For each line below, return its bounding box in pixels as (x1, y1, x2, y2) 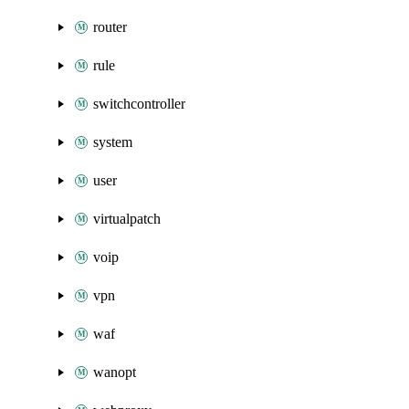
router (93, 19, 127, 35)
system (93, 134, 132, 150)
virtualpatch (93, 211, 161, 226)
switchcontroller (93, 96, 185, 111)
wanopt (93, 364, 136, 380)
